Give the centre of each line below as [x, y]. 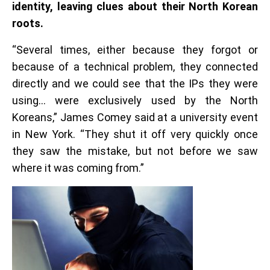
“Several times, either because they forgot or [135, 50]
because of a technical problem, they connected [135, 67]
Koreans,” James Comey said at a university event [135, 117]
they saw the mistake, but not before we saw [135, 151]
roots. [28, 23]
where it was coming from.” [78, 168]
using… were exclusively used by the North [135, 100]
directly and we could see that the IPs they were [135, 83]
